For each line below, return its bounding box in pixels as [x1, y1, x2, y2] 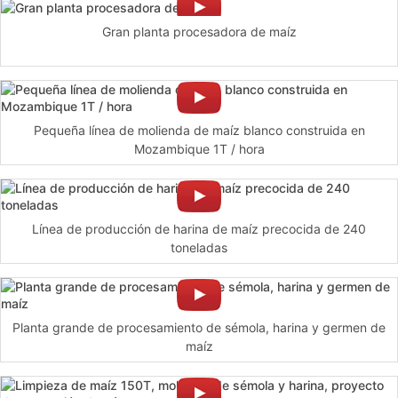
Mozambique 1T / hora [133, 140, 265, 156]
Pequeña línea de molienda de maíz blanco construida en [33, 122, 365, 138]
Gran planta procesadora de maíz [101, 23, 297, 39]
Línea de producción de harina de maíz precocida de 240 [32, 220, 366, 236]
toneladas [171, 239, 227, 255]
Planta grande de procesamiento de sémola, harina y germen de [12, 319, 386, 335]
